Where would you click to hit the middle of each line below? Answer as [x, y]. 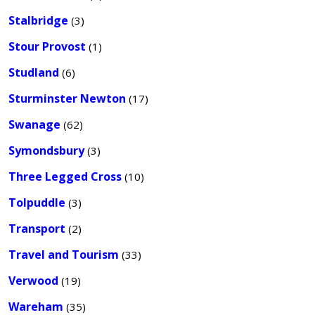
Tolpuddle [37, 202]
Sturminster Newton [67, 98]
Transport [37, 229]
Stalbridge [38, 20]
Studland [34, 72]
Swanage [34, 124]
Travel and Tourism [64, 255]
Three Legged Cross [65, 176]
